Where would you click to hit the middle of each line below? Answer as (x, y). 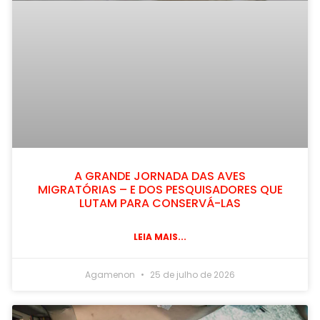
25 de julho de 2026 (191, 275)
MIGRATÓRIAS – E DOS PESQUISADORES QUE (160, 190)
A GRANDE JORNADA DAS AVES (160, 176)
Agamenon (111, 275)
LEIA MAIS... (160, 237)
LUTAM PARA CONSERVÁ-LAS (160, 204)
